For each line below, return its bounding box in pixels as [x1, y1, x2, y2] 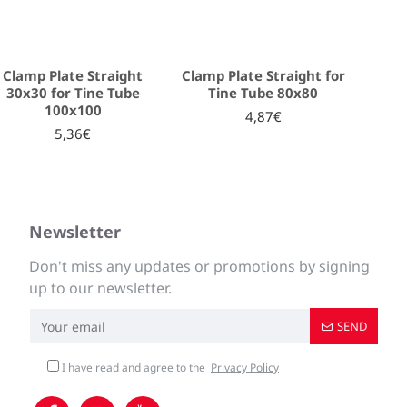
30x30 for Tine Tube [5, 84, 140, 102]
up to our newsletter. [29, 278, 172, 298]
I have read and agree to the [59, 360, 208, 375]
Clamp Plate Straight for [181, 66, 345, 84]
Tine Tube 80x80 [208, 84, 319, 102]
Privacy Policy [211, 360, 279, 375]
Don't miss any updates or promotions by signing [29, 256, 370, 276]
